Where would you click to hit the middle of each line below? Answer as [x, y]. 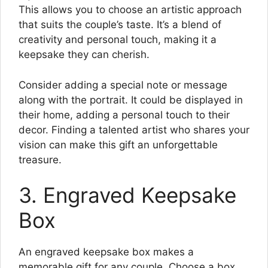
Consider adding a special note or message [123, 85]
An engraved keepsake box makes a [106, 252]
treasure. [40, 159]
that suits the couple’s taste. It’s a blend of [120, 25]
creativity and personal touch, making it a [118, 40]
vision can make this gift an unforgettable [118, 144]
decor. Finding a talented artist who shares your [134, 130]
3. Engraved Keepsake [127, 195]
